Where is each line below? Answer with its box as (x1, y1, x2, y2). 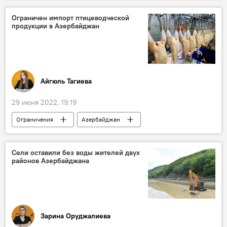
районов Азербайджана (12, 156, 89, 166)
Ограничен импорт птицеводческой (12, 13, 129, 23)
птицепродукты (16, 131, 60, 139)
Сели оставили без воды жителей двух (12, 148, 140, 158)
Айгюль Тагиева (41, 76, 92, 86)
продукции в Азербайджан (12, 21, 99, 31)
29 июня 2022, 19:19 (12, 98, 77, 107)
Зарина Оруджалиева (41, 211, 110, 220)
